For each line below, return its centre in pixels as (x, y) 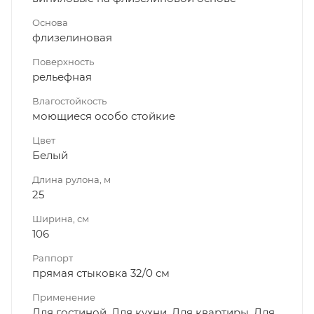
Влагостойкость (69, 101)
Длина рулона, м (71, 179)
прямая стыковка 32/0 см (101, 273)
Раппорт (53, 258)
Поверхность (63, 61)
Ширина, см (61, 218)
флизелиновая (72, 37)
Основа (50, 22)
